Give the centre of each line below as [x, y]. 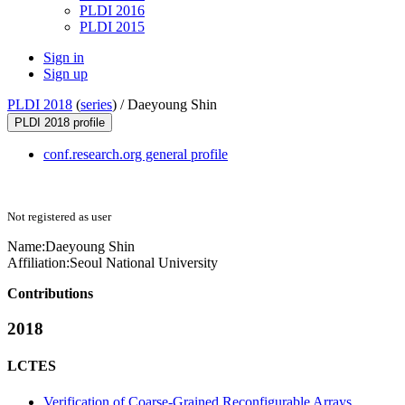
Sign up [66, 74]
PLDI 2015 [112, 27]
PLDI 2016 [112, 11]
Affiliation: [38, 263]
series [96, 105]
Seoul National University [144, 263]
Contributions [50, 294]
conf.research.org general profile [136, 155]
